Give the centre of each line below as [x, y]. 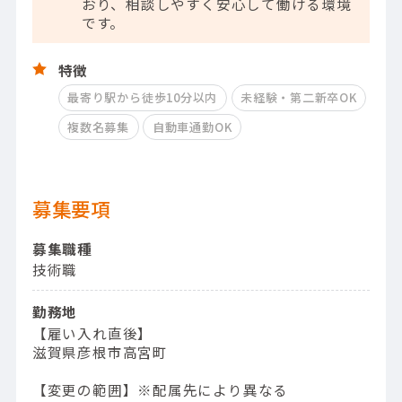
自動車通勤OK [192, 127]
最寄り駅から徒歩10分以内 [143, 98]
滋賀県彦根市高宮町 [100, 351]
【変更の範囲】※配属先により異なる [160, 389]
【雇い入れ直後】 [92, 332]
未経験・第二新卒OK [299, 98]
